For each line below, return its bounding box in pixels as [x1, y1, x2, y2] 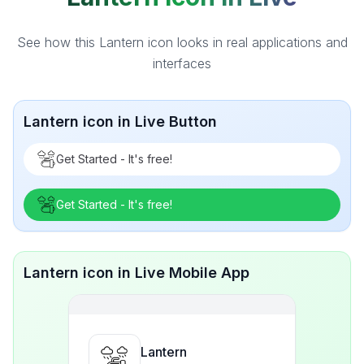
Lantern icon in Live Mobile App [24, 264, 249, 281]
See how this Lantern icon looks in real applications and [16, 34, 348, 50]
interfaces [153, 55, 211, 71]
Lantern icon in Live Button [24, 113, 217, 130]
